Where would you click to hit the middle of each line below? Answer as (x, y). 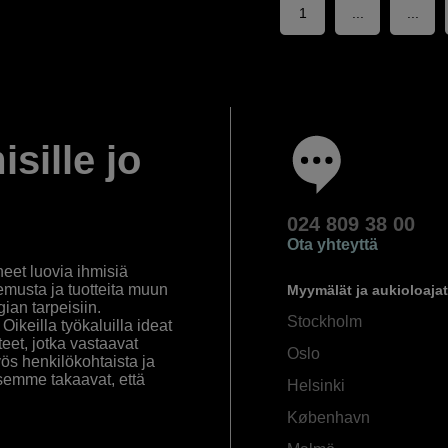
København (328, 418)
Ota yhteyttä (332, 245)
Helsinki (315, 386)
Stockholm (324, 322)
